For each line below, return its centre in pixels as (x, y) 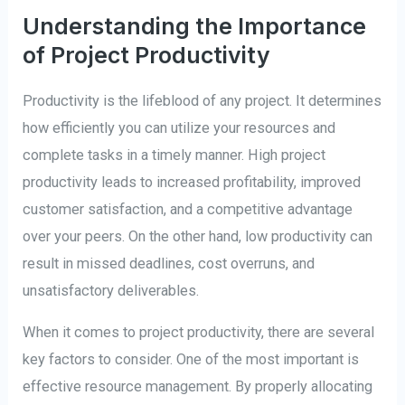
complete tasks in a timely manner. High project (174, 155)
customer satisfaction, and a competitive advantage (188, 209)
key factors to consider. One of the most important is (191, 360)
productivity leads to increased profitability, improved (192, 182)
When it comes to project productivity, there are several (199, 333)
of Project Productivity (147, 55)
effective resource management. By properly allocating (198, 387)
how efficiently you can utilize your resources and (179, 127)
